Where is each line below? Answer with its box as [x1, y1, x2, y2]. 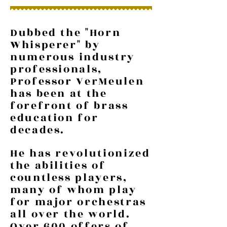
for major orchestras [10, 194, 146, 210]
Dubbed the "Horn [10, 25, 121, 41]
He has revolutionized [10, 145, 150, 162]
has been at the [10, 86, 107, 102]
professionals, [10, 61, 102, 78]
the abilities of [10, 158, 106, 174]
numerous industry [10, 49, 135, 65]
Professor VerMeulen [10, 73, 144, 90]
